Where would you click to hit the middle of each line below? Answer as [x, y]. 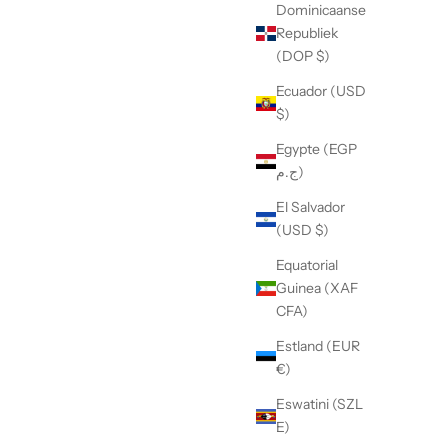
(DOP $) [303, 56]
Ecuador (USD [321, 91]
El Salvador [310, 207]
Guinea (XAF [317, 288]
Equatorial [307, 265]
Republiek [307, 33]
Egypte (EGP [316, 149]
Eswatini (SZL [319, 404]
